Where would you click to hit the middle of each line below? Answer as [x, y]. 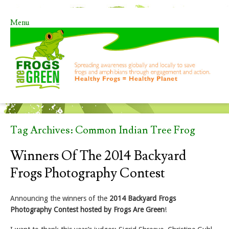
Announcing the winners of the [60, 199]
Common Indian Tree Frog [135, 131]
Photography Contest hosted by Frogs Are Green [87, 210]
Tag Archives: [43, 131]
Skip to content [34, 32]
